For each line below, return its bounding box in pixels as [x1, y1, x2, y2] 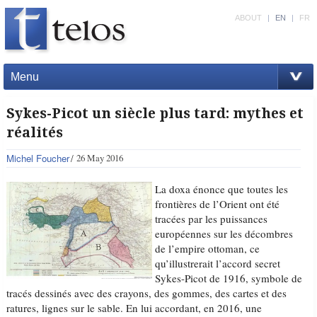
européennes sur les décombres [155, 226, 294, 241]
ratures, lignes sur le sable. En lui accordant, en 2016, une [6, 301, 263, 315]
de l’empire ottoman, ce [155, 241, 260, 255]
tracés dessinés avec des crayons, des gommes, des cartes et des [6, 286, 287, 300]
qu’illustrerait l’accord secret [155, 256, 281, 270]
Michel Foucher [6, 151, 70, 165]
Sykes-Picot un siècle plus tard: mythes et [6, 105, 304, 122]
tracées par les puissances [155, 212, 268, 226]
